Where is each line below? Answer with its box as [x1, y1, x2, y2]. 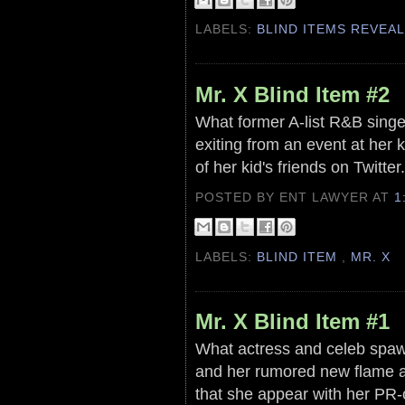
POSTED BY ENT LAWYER [195, 189, 373, 204]
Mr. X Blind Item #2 [195, 81, 390, 107]
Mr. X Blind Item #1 [195, 309, 390, 334]
